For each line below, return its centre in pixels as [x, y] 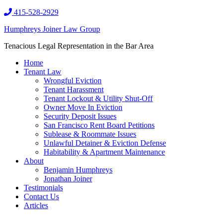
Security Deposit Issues [80, 116]
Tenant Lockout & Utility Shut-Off [98, 98]
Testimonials [43, 188]
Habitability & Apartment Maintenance [104, 152]
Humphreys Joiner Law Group [52, 29]
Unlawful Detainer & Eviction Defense [105, 143]
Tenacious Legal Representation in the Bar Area [79, 46]
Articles [36, 205]
